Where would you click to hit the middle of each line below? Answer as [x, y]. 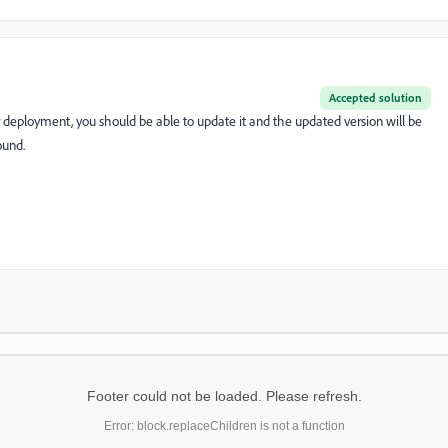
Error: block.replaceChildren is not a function [224, 426]
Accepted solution [375, 97]
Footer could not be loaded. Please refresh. [224, 396]
